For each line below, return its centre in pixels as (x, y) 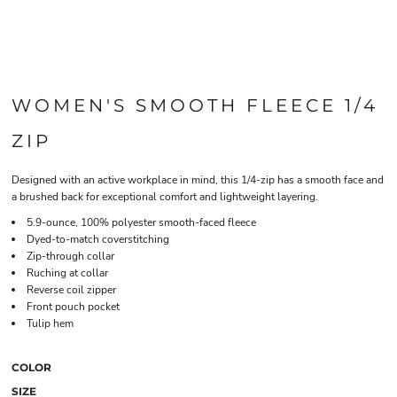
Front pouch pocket (73, 307)
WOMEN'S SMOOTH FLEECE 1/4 (195, 105)
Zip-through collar (70, 256)
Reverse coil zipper (71, 290)
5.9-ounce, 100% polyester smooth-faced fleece (141, 222)
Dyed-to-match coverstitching (98, 239)
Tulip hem (50, 323)
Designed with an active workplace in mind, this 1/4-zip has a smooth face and (198, 180)
